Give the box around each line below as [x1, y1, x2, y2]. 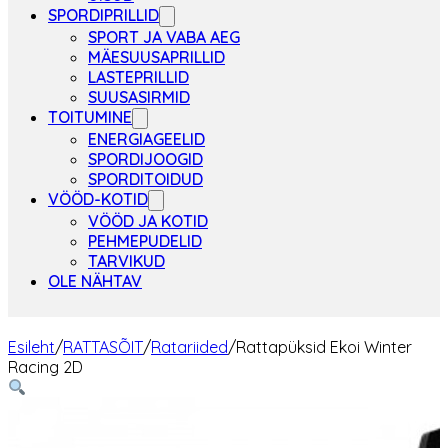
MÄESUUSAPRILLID [88, 47, 225, 67]
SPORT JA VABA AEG [88, 27, 240, 47]
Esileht [8, 337, 55, 357]
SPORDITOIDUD [88, 169, 203, 189]
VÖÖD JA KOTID [88, 211, 208, 231]
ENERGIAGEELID [88, 129, 205, 149]
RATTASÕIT [63, 337, 143, 357]
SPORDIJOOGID [88, 149, 203, 169]
